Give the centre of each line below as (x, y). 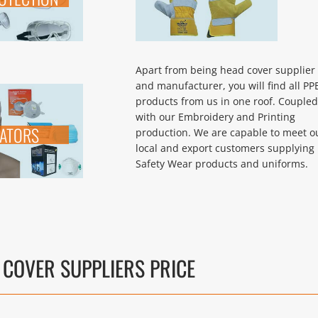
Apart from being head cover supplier (225, 70)
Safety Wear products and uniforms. (221, 163)
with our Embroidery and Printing (215, 116)
